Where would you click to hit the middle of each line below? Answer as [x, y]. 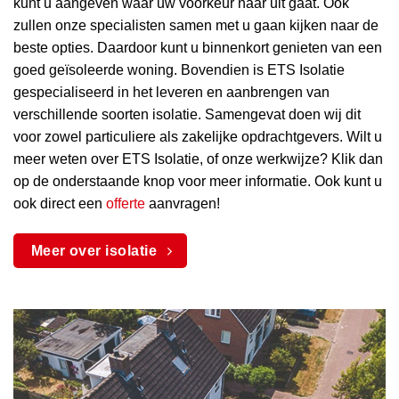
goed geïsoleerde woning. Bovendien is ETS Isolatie [179, 70]
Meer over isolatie [94, 251]
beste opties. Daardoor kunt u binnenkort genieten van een [198, 48]
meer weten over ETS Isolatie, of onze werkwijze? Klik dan [198, 159]
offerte [126, 204]
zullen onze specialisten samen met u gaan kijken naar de [196, 26]
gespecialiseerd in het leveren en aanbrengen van [171, 93]
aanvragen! [183, 204]
